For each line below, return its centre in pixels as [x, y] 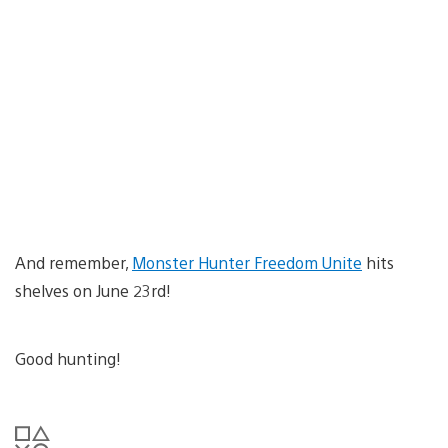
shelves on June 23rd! [93, 290]
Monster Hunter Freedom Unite [247, 262]
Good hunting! [68, 358]
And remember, [73, 262]
